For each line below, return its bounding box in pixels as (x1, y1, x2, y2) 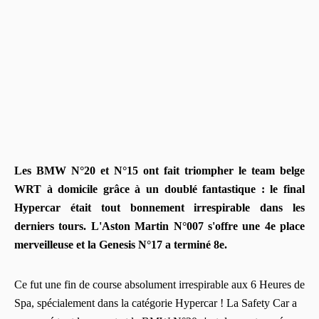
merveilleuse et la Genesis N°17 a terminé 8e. (14, 238, 227, 251)
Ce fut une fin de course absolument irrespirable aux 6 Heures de (14, 278, 305, 291)
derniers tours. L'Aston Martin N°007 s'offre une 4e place (14, 219, 305, 232)
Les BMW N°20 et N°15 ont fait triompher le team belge (14, 164, 305, 177)
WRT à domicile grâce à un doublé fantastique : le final (14, 182, 305, 195)
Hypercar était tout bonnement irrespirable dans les (14, 201, 305, 214)
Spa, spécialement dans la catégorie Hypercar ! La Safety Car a (14, 296, 297, 309)
